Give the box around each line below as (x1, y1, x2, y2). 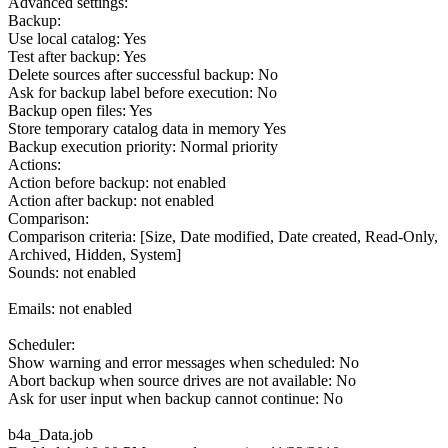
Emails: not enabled (8, 299, 132, 317)
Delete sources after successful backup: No (8, 65, 278, 83)
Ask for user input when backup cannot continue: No (8, 389, 343, 407)
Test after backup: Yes (8, 47, 146, 65)
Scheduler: (8, 335, 75, 353)
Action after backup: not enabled (8, 191, 214, 209)
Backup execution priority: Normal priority (8, 137, 278, 155)
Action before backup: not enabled (8, 173, 226, 191)
